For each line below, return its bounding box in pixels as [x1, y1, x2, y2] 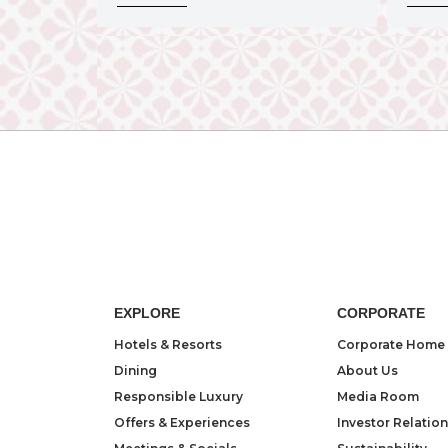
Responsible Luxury [114, 388, 244, 404]
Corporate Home [337, 336, 446, 352]
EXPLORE [114, 304, 181, 321]
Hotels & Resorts [114, 336, 223, 352]
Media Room [337, 388, 420, 404]
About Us [337, 362, 399, 378]
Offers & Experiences [114, 414, 251, 430]
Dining [114, 362, 158, 378]
